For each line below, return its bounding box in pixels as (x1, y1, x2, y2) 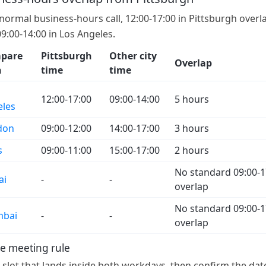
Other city (109, 49, 157, 62)
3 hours (175, 121, 209, 135)
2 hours (175, 143, 209, 157)
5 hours (175, 92, 209, 106)
